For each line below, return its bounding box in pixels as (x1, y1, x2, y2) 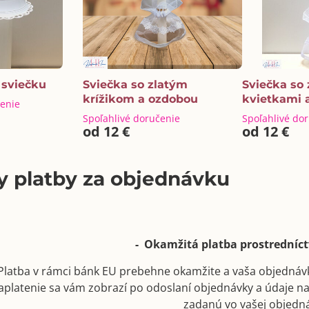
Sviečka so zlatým (82, 77, 188, 91)
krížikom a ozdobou (82, 92, 198, 106)
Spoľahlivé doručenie (82, 111, 180, 125)
